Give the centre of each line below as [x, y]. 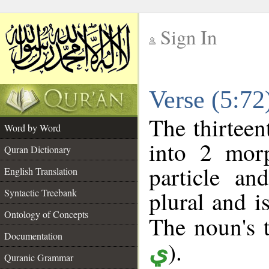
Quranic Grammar [39, 257]
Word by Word [32, 128]
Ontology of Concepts [46, 214]
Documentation [33, 236]
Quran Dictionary [38, 149]
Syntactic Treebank [41, 192]
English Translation [41, 171]
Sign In [189, 37]
